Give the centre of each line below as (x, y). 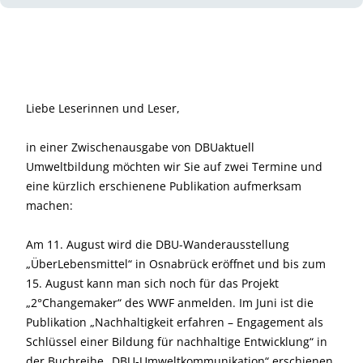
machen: (49, 205)
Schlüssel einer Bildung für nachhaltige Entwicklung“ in (177, 342)
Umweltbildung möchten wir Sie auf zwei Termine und (174, 167)
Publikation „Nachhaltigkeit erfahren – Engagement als (175, 322)
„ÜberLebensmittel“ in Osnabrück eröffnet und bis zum (176, 264)
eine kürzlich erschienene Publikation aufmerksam (164, 186)
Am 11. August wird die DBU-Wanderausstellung (158, 244)
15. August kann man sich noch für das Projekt (152, 283)
